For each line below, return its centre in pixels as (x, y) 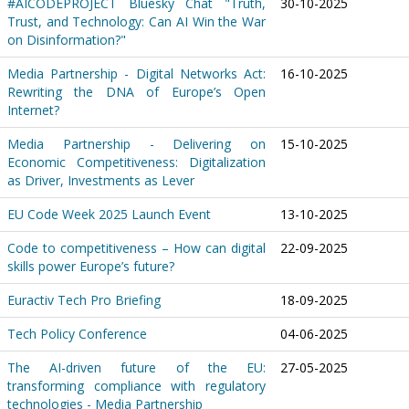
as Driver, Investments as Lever (101, 180)
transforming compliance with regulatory (136, 386)
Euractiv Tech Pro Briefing (84, 300)
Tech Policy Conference (77, 334)
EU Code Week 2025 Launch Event (109, 214)
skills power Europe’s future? (91, 266)
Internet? (33, 110)
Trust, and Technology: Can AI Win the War (136, 21)
